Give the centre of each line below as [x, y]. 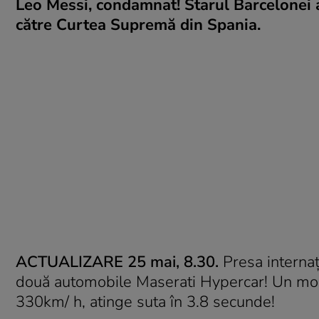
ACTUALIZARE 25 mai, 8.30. [117, 262]
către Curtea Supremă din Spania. [138, 25]
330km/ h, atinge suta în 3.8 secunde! [145, 302]
